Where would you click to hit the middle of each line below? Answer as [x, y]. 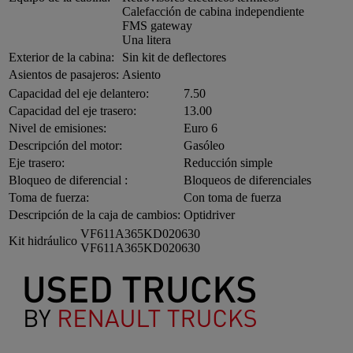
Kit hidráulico [43, 240]
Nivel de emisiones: [58, 128]
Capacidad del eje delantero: [79, 93]
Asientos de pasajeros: [64, 74]
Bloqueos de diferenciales [247, 180]
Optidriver [209, 214]
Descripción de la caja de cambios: [95, 214]
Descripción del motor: [65, 145]
